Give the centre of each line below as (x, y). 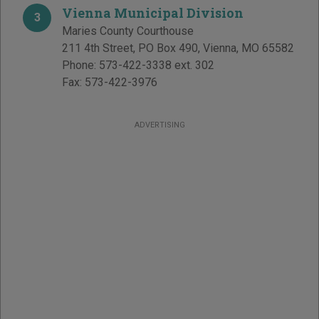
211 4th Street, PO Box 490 (130, 48)
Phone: (80, 66)
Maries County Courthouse (128, 31)
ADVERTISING (159, 125)
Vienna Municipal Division (153, 13)
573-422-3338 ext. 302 (157, 66)
